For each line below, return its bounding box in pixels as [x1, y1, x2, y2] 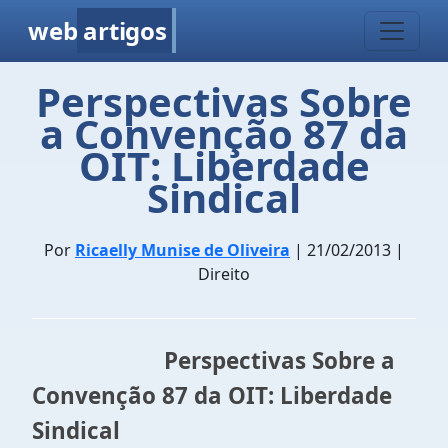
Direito [198, 263, 250, 285]
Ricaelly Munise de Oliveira [75, 239, 290, 261]
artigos [83, 14, 167, 47]
